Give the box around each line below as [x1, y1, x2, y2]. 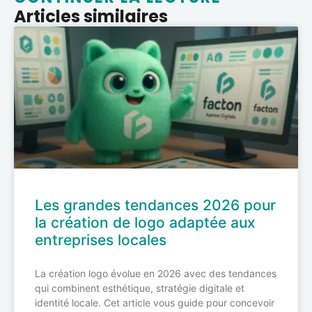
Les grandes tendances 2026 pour [35, 196, 276, 214]
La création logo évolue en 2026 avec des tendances [35, 267, 276, 280]
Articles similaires [14, 5, 168, 29]
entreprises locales [35, 231, 166, 249]
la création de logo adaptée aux [35, 214, 256, 232]
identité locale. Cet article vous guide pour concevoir [35, 297, 274, 309]
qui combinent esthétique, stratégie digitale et [35, 282, 244, 295]
